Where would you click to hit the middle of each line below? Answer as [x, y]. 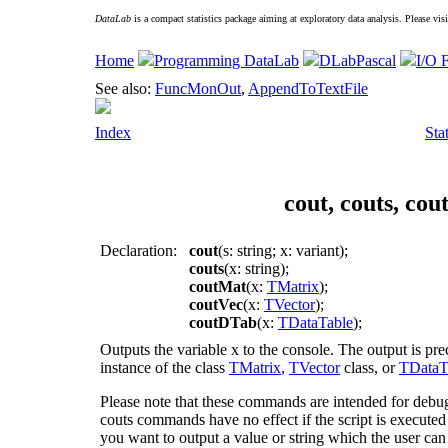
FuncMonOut [198, 88]
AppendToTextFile [308, 88]
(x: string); [256, 268]
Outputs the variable [165, 349]
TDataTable [315, 322]
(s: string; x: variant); [283, 250]
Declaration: [138, 250]
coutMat [217, 286]
